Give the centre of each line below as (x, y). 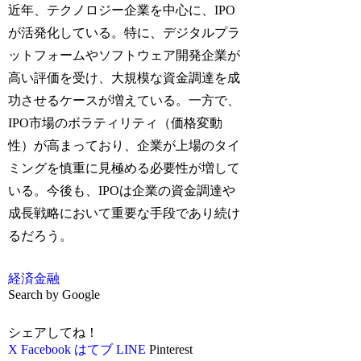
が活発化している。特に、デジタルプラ (124, 32)
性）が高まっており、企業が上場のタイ (124, 145)
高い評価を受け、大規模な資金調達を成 (124, 77)
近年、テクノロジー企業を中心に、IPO (122, 10)
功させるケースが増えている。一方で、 (124, 100)
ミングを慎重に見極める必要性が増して (124, 168)
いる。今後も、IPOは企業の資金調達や (122, 190)
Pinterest (171, 350)
